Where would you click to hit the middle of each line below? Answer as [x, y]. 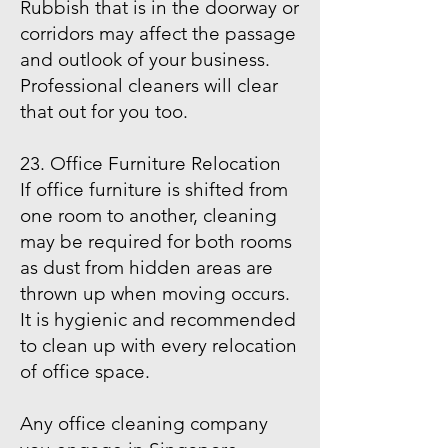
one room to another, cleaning [148, 215]
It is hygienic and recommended [158, 319]
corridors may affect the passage [158, 33]
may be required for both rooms [156, 241]
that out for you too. [106, 111]
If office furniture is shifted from [154, 189]
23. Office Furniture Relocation [150, 163]
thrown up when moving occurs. [155, 293]
